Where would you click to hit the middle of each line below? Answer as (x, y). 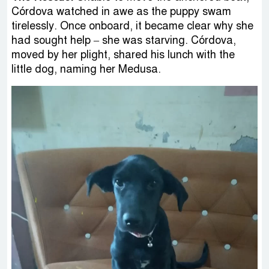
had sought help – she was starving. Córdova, (124, 41)
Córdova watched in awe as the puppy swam (121, 12)
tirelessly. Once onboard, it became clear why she (132, 26)
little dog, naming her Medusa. (86, 69)
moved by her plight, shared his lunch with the (123, 55)
